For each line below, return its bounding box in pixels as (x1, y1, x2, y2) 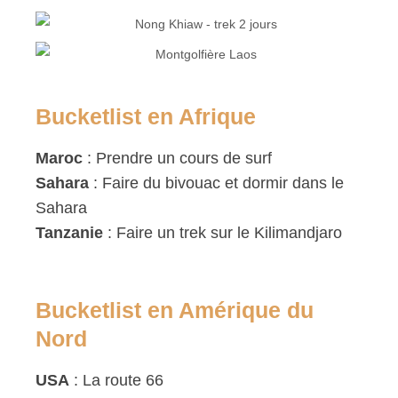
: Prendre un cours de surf (83, 148, 272, 167)
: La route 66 (69, 370, 163, 389)
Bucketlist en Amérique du (36, 297, 314, 322)
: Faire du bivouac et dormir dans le (89, 173, 344, 192)
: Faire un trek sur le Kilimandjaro (103, 223, 342, 242)
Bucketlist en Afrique (36, 103, 256, 129)
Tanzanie (36, 223, 103, 242)
